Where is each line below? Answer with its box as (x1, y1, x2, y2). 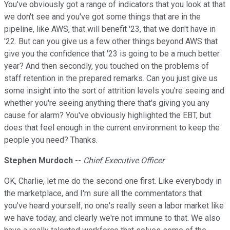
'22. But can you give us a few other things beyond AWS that (4, 36, 218, 47)
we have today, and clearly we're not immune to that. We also (4, 213, 220, 223)
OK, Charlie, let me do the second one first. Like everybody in (4, 176, 222, 186)
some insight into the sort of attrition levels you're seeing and (4, 86, 224, 96)
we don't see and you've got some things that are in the (4, 12, 201, 22)
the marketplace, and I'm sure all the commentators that (4, 188, 202, 199)
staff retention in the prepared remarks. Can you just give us (4, 73, 218, 84)
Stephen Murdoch (4, 156, 73, 166)
